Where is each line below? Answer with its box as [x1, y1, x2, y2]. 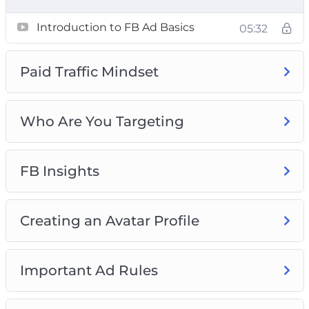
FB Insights [19, 162, 99, 179]
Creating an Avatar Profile [19, 212, 199, 229]
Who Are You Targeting [19, 112, 184, 130]
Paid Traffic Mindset [19, 63, 159, 80]
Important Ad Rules [19, 261, 158, 279]
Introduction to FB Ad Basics [36, 20, 195, 34]
